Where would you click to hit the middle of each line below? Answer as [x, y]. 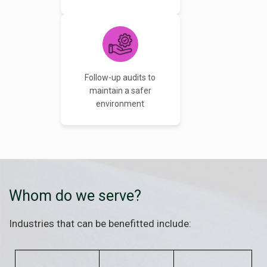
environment [120, 104]
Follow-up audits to [120, 78]
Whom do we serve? [75, 195]
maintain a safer [120, 91]
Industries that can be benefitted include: [100, 223]
